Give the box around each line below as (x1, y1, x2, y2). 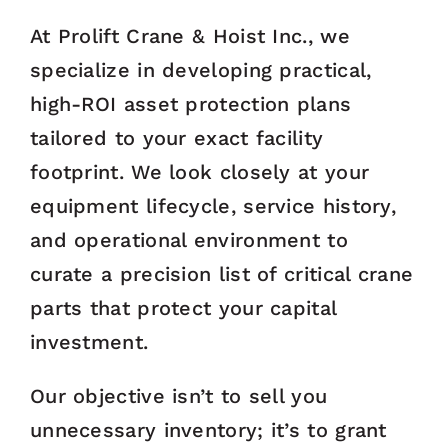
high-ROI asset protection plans (29, 92, 352, 117)
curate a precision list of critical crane (29, 262, 414, 287)
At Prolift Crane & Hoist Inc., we (29, 24, 350, 49)
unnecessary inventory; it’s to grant (29, 418, 387, 443)
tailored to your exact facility (29, 126, 324, 151)
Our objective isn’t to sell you (29, 384, 328, 409)
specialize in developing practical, (29, 58, 372, 83)
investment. (29, 330, 149, 355)
